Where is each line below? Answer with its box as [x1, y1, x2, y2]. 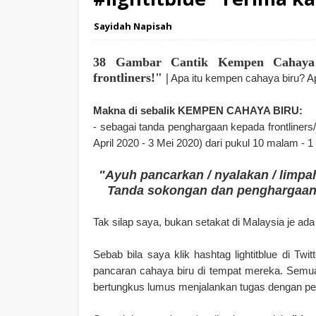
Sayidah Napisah [94, 20, 172, 32]
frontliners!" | [93, 71, 169, 85]
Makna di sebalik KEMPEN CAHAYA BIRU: [93, 104, 303, 116]
